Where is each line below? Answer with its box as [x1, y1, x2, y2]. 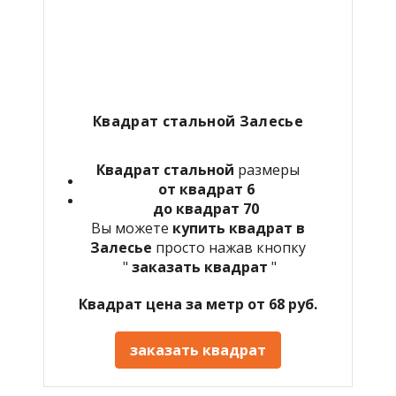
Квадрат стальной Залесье [93, 110, 303, 131]
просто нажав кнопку [156, 237, 306, 257]
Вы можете [91, 217, 172, 238]
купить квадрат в [172, 217, 305, 238]
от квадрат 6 [157, 179, 255, 199]
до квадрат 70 [153, 198, 259, 218]
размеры [234, 159, 300, 179]
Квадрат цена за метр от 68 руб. [79, 293, 317, 314]
